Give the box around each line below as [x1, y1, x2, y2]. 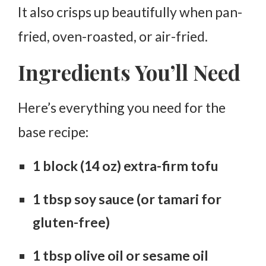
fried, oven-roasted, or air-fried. [18, 27, 208, 45]
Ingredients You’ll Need [18, 58, 240, 86]
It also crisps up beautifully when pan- [18, 3, 242, 20]
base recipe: [18, 123, 88, 140]
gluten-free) [33, 213, 110, 230]
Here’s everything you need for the [18, 99, 226, 116]
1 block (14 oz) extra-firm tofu [33, 157, 218, 174]
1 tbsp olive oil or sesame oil [33, 246, 208, 264]
